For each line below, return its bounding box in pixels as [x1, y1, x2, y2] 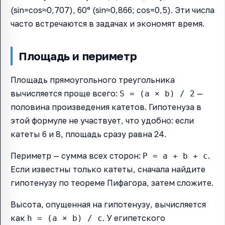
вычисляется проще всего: [11, 88, 120, 99]
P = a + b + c [143, 151, 208, 161]
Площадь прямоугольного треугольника [11, 75, 175, 85]
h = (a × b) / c [27, 213, 102, 223]
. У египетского [102, 213, 165, 223]
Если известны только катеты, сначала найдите [11, 164, 205, 175]
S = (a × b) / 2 [120, 89, 195, 99]
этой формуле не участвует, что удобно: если [11, 116, 194, 126]
